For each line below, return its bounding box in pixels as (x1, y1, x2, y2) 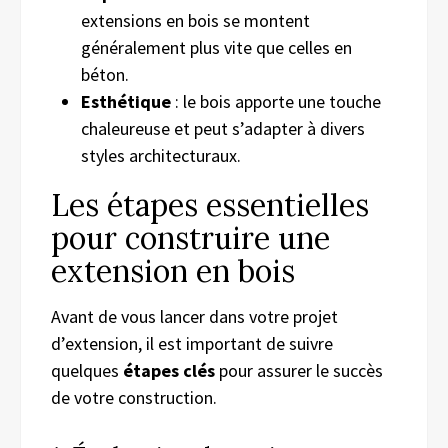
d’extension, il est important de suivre (51, 331, 333, 355)
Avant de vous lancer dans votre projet (51, 304, 338, 328)
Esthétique (81, 89, 171, 113)
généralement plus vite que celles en (81, 35, 352, 59)
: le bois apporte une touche (171, 89, 381, 113)
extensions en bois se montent (81, 8, 310, 32)
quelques (51, 358, 123, 382)
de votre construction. (51, 385, 217, 409)
